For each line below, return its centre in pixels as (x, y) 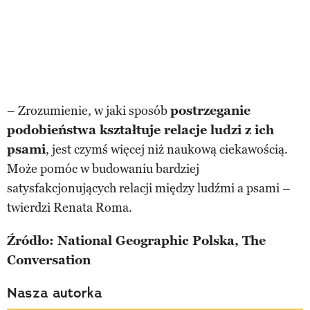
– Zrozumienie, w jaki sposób (89, 110)
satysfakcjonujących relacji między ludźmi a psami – (149, 188)
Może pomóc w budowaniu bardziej (103, 168)
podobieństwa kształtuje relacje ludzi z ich (140, 130)
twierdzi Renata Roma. (70, 207)
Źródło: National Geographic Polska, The (136, 240)
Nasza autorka (55, 292)
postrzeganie (210, 110)
